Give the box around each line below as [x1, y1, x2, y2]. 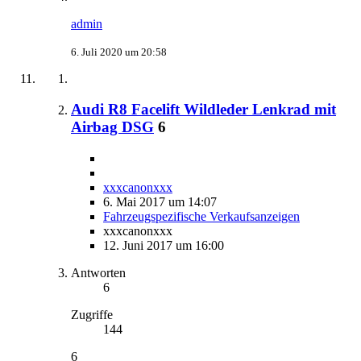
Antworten [71, 266, 126, 280]
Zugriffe [71, 308, 113, 322]
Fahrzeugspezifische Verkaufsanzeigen [103, 210, 300, 224]
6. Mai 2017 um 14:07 [103, 195, 217, 210]
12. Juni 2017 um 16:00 [103, 239, 224, 253]
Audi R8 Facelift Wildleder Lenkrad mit [71, 101, 336, 118]
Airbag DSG [71, 118, 154, 136]
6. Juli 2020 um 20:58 [71, 45, 167, 58]
